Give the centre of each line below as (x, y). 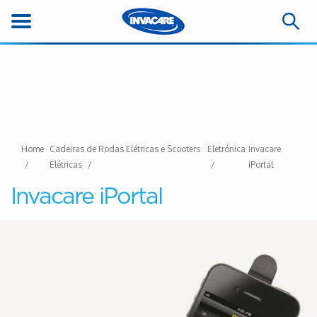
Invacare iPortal (86, 197)
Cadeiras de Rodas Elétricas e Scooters (125, 149)
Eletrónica (227, 149)
